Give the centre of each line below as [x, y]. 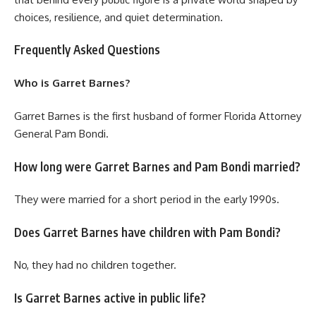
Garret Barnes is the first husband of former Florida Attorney [158, 116]
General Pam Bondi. [61, 134]
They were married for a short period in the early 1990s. [147, 200]
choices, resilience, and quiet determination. [119, 17]
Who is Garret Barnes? [72, 83]
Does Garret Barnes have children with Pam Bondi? [147, 232]
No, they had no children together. [95, 265]
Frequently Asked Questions [87, 50]
